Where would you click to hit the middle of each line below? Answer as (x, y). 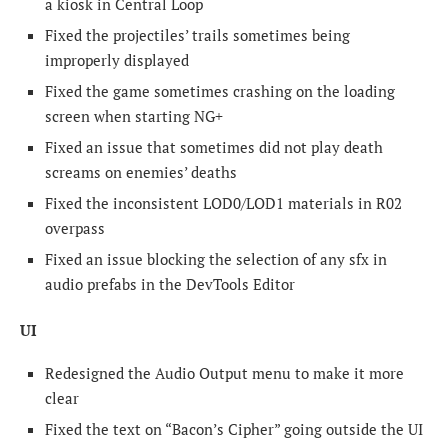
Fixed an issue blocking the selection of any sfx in (216, 259)
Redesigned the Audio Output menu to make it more (224, 373)
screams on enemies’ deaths (141, 172)
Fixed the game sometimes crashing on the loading (220, 91)
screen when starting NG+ (134, 116)
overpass (75, 228)
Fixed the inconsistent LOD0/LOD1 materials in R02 (223, 203)
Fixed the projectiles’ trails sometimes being (197, 35)
